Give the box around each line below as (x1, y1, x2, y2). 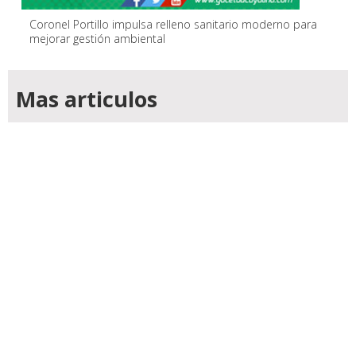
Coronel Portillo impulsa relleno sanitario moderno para (29, 17, 317, 33)
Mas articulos (16, 84, 157, 114)
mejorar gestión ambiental (29, 31, 165, 47)
